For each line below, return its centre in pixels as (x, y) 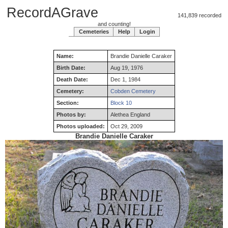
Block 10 (121, 103)
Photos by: (71, 115)
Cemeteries (94, 32)
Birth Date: (71, 68)
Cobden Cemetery (133, 91)
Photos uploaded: (80, 126)
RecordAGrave (52, 13)
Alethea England (130, 115)
